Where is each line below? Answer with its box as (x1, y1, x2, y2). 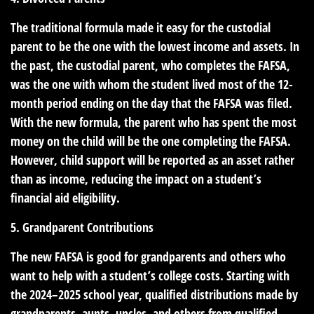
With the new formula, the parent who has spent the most (11, 113, 296, 130)
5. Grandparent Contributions (11, 218, 153, 235)
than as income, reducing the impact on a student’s (11, 170, 261, 187)
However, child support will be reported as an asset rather (11, 151, 294, 168)
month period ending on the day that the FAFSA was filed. (11, 94, 292, 111)
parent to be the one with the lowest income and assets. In (11, 37, 299, 55)
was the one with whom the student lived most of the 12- (11, 75, 293, 93)
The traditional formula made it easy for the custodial (11, 18, 271, 36)
